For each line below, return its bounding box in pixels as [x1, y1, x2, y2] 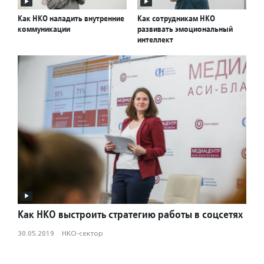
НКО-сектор [62, 229, 103, 237]
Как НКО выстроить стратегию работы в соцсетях [18, 207, 243, 221]
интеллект [137, 34, 173, 45]
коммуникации [18, 23, 70, 34]
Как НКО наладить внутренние [18, 12, 124, 24]
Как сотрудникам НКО [137, 12, 215, 24]
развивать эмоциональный [137, 23, 233, 34]
